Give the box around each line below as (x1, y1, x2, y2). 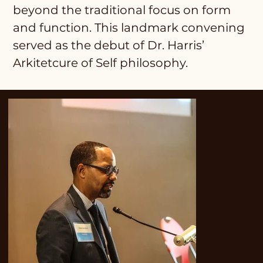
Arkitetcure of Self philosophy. (13, 56, 188, 70)
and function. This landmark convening (13, 21, 245, 35)
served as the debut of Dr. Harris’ (13, 38, 204, 53)
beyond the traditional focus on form (13, 3, 231, 18)
